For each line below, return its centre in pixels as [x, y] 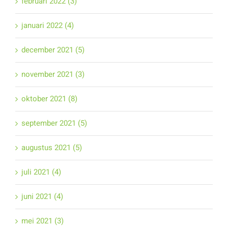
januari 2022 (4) [47, 26]
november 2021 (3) [53, 75]
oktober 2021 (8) [49, 99]
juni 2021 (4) [42, 197]
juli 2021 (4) [41, 172]
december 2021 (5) [53, 50]
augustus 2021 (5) [51, 148]
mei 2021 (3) [42, 221]
